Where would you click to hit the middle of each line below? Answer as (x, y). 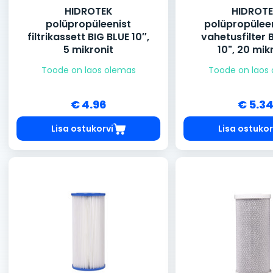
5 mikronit (88, 50)
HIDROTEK (88, 12)
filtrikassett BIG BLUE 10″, (88, 37)
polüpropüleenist (88, 24)
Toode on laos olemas (88, 70)
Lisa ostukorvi (82, 128)
